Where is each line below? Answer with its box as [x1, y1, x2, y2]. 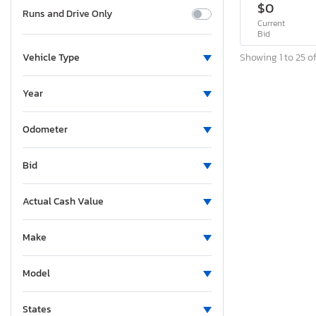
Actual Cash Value [23, 194, 104, 209]
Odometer [23, 122, 68, 138]
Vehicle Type [23, 50, 80, 66]
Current [257, 17, 285, 30]
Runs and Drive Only [23, 6, 112, 22]
